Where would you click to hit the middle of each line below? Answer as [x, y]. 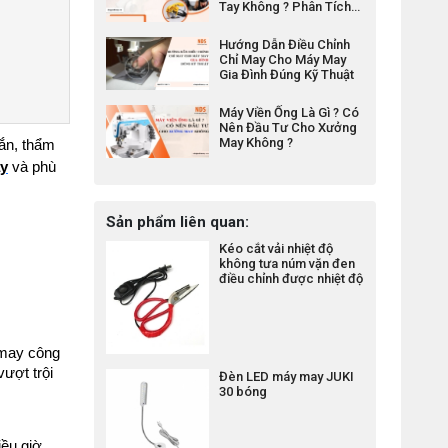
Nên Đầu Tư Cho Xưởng [288, 128]
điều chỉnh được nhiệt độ [291, 279]
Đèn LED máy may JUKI [287, 376]
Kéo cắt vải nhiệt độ [276, 249]
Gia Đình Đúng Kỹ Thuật [287, 75]
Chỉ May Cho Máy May [283, 60]
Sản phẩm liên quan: [177, 222]
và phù [32, 167]
